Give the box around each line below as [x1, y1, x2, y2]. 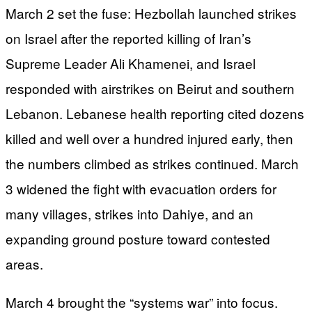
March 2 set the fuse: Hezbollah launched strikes [6, 3, 297, 22]
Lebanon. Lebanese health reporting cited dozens [6, 103, 304, 123]
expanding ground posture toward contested [6, 228, 270, 248]
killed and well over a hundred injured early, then [6, 128, 293, 148]
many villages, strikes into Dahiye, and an [6, 203, 253, 223]
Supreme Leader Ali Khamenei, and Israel [6, 53, 256, 72]
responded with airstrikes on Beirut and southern [6, 78, 295, 97]
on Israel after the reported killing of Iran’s [6, 28, 251, 47]
